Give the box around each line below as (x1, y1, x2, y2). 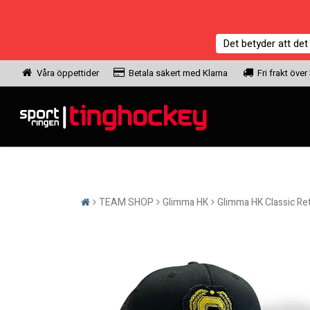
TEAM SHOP (99, 195, 154, 210)
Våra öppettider (37, 66, 99, 80)
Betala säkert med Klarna (129, 66, 228, 80)
